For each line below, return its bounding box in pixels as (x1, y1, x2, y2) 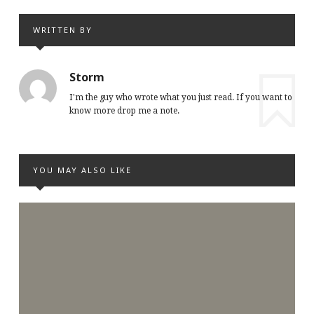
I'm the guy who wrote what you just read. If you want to (69, 93, 292, 103)
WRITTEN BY (32, 24, 93, 35)
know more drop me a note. (69, 106, 179, 116)
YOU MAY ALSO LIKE (32, 165, 132, 176)
